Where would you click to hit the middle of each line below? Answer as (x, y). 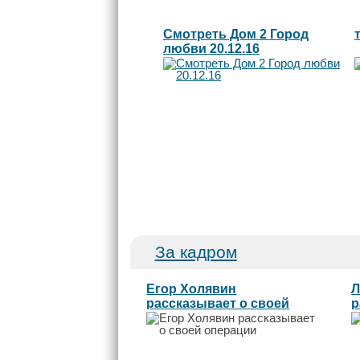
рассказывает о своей (218, 303)
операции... (183, 317)
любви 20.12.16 (211, 48)
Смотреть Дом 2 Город (236, 34)
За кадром (196, 252)
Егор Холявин (192, 288)
